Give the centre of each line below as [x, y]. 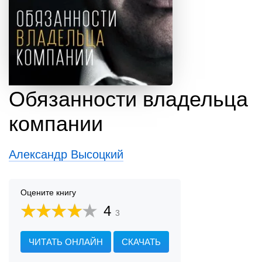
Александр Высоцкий [66, 155]
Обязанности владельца [128, 99]
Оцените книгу [48, 193]
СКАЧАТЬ [141, 242]
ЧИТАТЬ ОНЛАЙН [66, 242]
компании [56, 124]
